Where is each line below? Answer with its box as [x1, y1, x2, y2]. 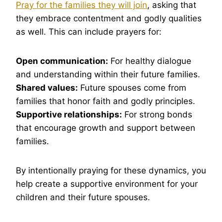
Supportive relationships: [16, 110, 122, 120]
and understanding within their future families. [16, 69, 200, 80]
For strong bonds [122, 110, 192, 120]
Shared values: [16, 83, 78, 93]
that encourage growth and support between [16, 123, 195, 133]
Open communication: [16, 56, 108, 66]
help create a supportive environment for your [16, 179, 198, 189]
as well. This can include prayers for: [16, 27, 162, 37]
